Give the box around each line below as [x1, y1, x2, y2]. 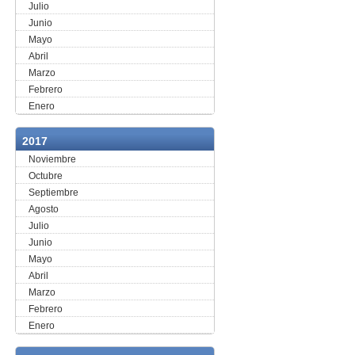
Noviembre [29, 154, 77, 165]
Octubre [29, 170, 63, 181]
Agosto [29, 204, 59, 215]
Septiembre [29, 187, 79, 198]
